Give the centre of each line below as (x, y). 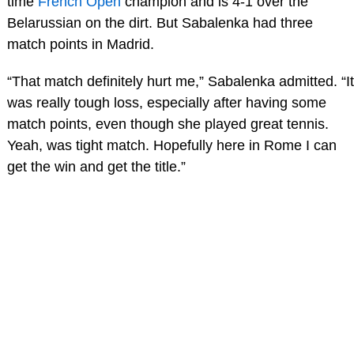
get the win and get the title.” (96, 167)
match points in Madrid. (80, 44)
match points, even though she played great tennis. (168, 124)
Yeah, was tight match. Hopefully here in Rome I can (171, 146)
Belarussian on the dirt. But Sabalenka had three (160, 23)
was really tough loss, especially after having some (166, 103)
